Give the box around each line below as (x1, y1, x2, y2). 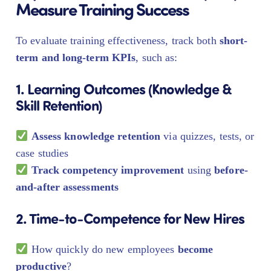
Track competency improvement (31, 164, 184, 177)
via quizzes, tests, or (160, 130, 255, 143)
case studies (16, 147, 69, 160)
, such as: (135, 51, 178, 64)
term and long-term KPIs (16, 51, 136, 64)
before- (214, 164, 248, 177)
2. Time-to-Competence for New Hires (16, 208, 244, 228)
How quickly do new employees (28, 243, 178, 256)
